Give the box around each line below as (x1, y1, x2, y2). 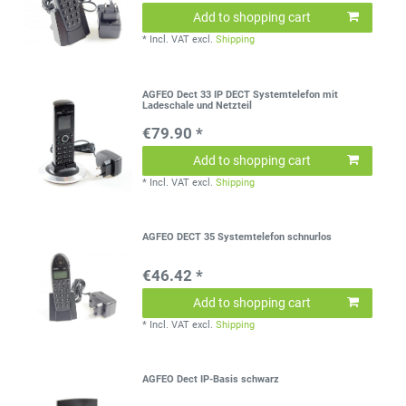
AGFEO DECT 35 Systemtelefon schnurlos (142, 231, 333, 243)
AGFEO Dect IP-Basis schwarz (142, 373, 280, 386)
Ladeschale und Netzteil (142, 99, 253, 111)
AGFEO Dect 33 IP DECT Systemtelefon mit (142, 88, 339, 101)
